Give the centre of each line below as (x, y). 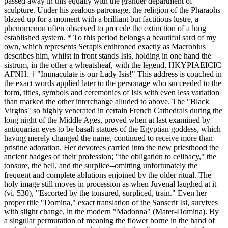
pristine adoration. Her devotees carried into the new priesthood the (111, 148)
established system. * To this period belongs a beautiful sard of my (110, 38)
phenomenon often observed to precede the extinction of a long (105, 28)
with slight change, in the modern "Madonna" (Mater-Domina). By (111, 212)
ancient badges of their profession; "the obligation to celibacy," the (110, 157)
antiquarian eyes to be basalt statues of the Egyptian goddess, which (112, 129)
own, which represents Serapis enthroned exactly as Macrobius (105, 47)
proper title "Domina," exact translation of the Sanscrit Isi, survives (111, 203)
